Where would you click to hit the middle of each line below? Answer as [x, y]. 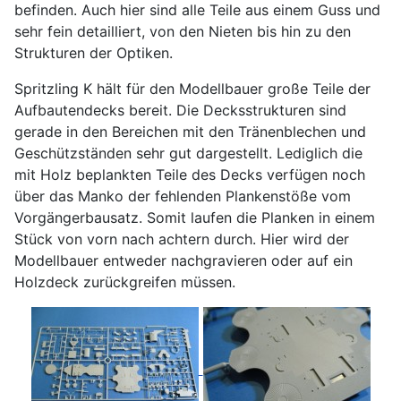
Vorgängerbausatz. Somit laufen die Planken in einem [195, 218]
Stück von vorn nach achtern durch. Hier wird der [182, 239]
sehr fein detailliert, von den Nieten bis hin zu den [183, 32]
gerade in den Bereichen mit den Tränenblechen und [190, 132]
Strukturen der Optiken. [94, 53]
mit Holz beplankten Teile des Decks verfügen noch [190, 175]
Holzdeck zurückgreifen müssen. [125, 282]
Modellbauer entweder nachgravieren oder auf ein [183, 261]
